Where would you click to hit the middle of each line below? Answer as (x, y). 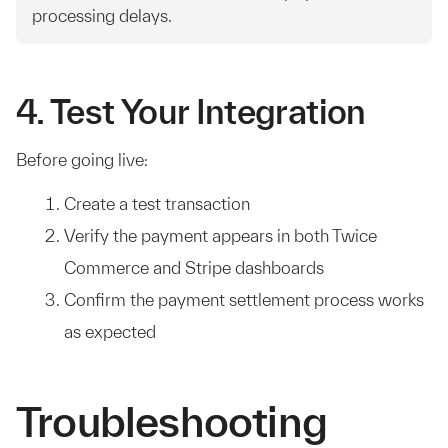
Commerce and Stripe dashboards (194, 267)
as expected (110, 331)
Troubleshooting (171, 421)
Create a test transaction (157, 203)
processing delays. (102, 15)
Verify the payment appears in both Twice (220, 235)
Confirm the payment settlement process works (244, 299)
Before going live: (82, 159)
